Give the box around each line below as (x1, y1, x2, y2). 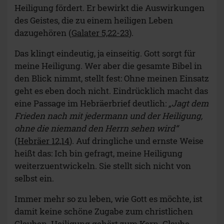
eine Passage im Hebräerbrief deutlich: (14, 97, 168, 109)
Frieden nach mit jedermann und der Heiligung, (14, 110, 202, 122)
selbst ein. (14, 172, 54, 184)
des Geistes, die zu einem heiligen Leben (14, 14, 173, 26)
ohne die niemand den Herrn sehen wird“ (14, 122, 178, 134)
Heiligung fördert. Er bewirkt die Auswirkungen (14, 2, 204, 14)
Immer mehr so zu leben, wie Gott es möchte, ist (14, 193, 202, 205)
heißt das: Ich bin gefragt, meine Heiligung (14, 147, 182, 159)
